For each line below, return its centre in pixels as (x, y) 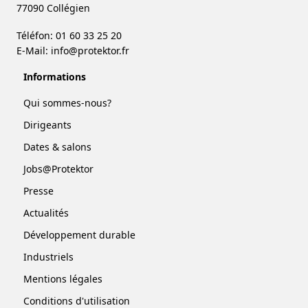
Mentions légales (63, 278)
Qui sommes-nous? (67, 102)
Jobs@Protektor (58, 168)
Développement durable (79, 234)
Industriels (48, 256)
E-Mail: (34, 50)
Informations (55, 76)
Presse (38, 190)
